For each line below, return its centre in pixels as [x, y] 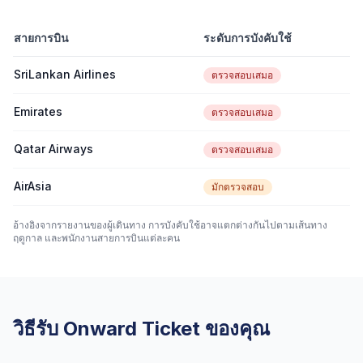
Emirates [38, 111]
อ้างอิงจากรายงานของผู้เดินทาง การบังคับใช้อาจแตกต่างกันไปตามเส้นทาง [170, 225]
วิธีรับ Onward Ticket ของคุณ [141, 329]
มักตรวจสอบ [238, 187]
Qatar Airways [53, 149]
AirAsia [33, 186]
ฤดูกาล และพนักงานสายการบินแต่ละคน [96, 238]
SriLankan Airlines [65, 74]
